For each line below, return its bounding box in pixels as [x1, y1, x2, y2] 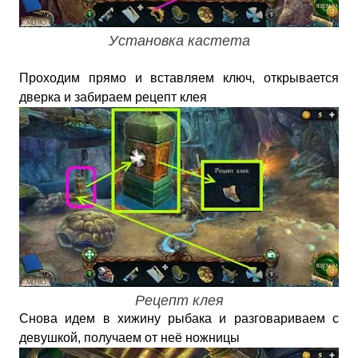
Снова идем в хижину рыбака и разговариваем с [19, 312, 339, 325]
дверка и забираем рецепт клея [19, 90, 207, 104]
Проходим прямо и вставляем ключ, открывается [19, 71, 339, 85]
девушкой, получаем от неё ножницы [19, 331, 240, 344]
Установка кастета [108, 33, 250, 49]
